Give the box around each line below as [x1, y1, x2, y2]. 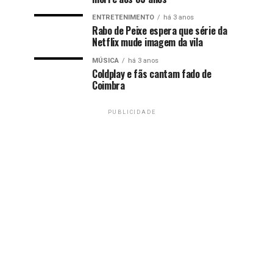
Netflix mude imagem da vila [92, 34, 203, 49]
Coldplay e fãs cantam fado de [92, 66, 211, 81]
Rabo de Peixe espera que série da [92, 23, 227, 38]
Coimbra [92, 77, 125, 93]
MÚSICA [92, 56, 119, 65]
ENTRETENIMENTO [92, 13, 154, 21]
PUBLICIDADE [107, 108, 156, 115]
